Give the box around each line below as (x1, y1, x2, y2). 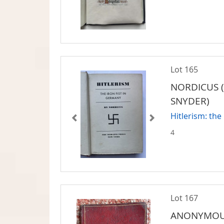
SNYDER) (170, 94, 210, 107)
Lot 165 (170, 63, 198, 75)
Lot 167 (170, 192, 198, 203)
